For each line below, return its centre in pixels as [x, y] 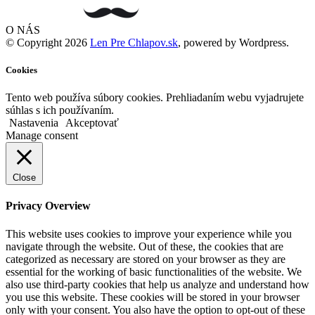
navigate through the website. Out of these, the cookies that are [144, 246]
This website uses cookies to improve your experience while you [149, 233]
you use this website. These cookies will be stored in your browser [153, 297]
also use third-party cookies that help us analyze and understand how [157, 284]
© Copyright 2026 [48, 42]
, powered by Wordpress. [233, 42]
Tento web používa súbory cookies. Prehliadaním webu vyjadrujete [155, 98]
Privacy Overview [48, 206]
